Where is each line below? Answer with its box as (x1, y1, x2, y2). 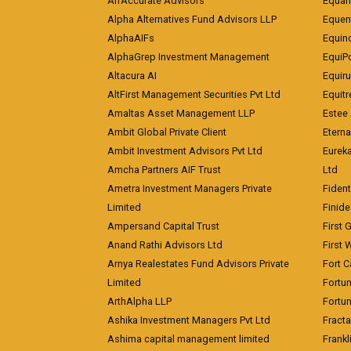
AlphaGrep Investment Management (107, 50, 270, 63)
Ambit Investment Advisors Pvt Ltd (107, 144, 262, 157)
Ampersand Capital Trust (107, 219, 219, 232)
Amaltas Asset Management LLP (107, 107, 255, 119)
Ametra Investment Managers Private (107, 182, 272, 194)
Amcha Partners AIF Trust (107, 163, 221, 175)
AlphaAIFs (107, 31, 154, 44)
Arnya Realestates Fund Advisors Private (107, 257, 289, 270)
